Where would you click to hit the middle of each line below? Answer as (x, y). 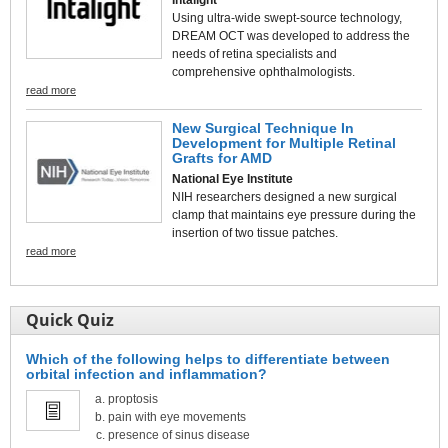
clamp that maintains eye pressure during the (294, 214)
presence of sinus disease (179, 434)
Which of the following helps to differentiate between (208, 358)
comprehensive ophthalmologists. (263, 71)
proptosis (133, 398)
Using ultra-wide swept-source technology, (287, 17)
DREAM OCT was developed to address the (291, 35)
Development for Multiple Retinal (284, 142)
